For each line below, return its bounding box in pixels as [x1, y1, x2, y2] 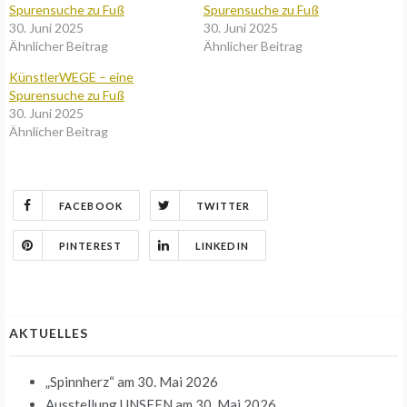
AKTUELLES [9, 325, 88, 342]
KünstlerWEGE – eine [9, 69, 134, 85]
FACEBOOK [59, 200, 123, 213]
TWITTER [195, 200, 251, 213]
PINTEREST [59, 240, 122, 253]
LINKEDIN [194, 240, 249, 253]
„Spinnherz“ [45, 373, 114, 391]
